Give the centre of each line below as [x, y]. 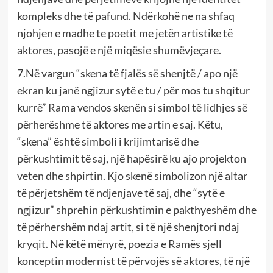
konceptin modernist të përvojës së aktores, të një [133, 261]
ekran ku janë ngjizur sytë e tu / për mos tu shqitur [133, 90]
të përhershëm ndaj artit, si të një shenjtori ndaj [128, 226]
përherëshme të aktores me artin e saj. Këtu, [120, 124]
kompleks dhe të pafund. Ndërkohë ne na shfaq [126, 16]
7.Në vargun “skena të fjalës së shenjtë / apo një [127, 73]
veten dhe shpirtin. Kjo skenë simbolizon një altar [132, 175]
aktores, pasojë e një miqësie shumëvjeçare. [119, 50]
